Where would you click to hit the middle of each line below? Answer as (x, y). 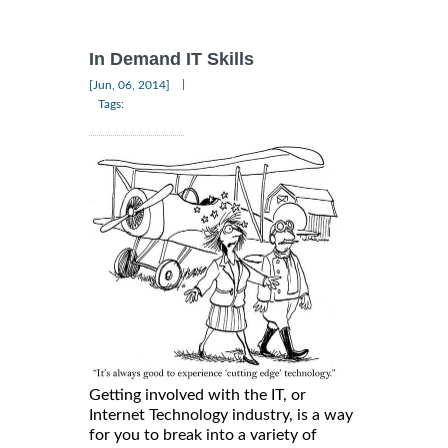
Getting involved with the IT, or (197, 395)
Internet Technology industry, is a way (221, 415)
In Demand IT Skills (171, 59)
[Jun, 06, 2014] (129, 84)
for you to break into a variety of (203, 435)
